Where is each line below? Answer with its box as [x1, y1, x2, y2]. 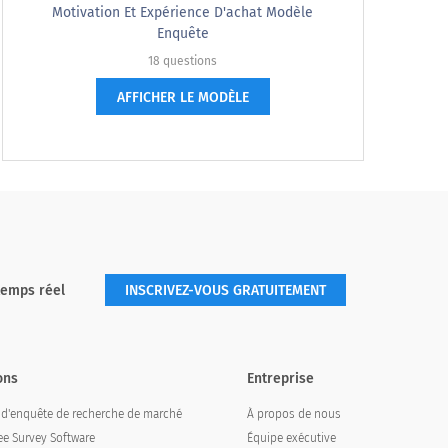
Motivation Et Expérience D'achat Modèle [52, 4, 314, 21]
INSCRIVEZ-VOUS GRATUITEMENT [125, 282, 326, 299]
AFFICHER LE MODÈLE [116, 89, 249, 106]
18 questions [148, 54, 218, 68]
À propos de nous [246, 407, 341, 421]
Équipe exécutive [246, 431, 336, 445]
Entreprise [246, 370, 314, 387]
